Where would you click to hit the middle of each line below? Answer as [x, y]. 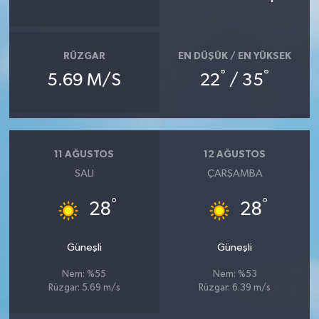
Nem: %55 [84, 275]
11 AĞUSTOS [84, 154]
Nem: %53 [235, 275]
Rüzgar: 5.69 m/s [84, 288]
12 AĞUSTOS [235, 154]
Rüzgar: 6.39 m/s [235, 288]
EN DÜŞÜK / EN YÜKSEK [235, 56]
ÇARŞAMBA [235, 174]
